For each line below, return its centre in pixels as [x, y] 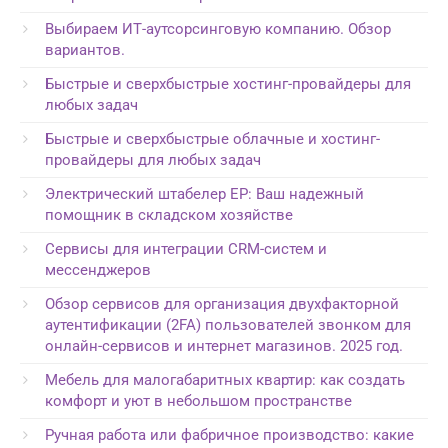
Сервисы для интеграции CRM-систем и [186, 248]
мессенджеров [98, 269]
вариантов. [85, 49]
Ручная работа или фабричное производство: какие [229, 434]
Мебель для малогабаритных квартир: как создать [225, 379]
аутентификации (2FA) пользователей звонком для [228, 324]
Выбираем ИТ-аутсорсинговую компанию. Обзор [218, 28]
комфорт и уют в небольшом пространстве [198, 400]
